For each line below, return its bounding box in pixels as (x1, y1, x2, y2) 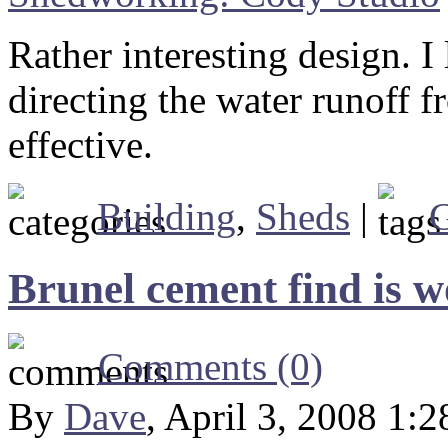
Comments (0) (98, 345, 323, 389)
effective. (8, 123, 153, 167)
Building (97, 195, 236, 239)
